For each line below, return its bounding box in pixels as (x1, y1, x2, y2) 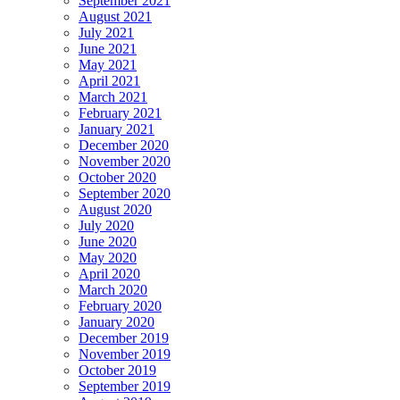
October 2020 (79, 169, 156, 185)
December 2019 (79, 329, 169, 346)
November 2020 (79, 153, 171, 169)
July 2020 (79, 217, 134, 233)
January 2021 (79, 121, 154, 137)
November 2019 (79, 346, 171, 362)
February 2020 (79, 297, 162, 313)
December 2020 (79, 137, 169, 153)
